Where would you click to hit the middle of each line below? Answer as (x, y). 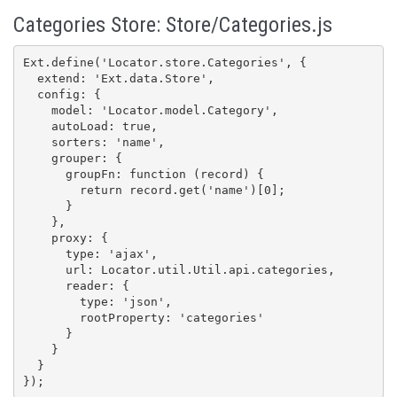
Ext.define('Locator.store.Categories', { (164, 62)
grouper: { (37, 158)
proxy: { (37, 237)
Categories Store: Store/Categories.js (173, 25)
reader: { (44, 285)
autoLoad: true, (37, 126)
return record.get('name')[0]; (51, 190)
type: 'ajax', (44, 253)
